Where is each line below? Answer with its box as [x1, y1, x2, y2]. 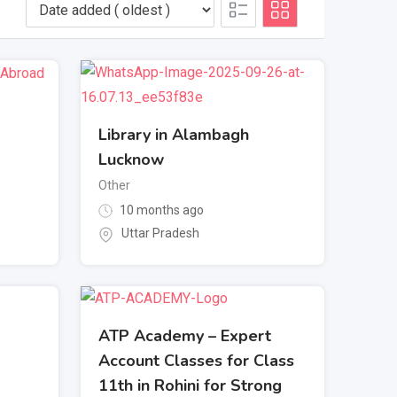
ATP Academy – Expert [98, 325, 271, 347]
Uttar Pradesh [121, 226, 199, 241]
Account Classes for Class [98, 350, 294, 372]
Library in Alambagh [98, 124, 249, 145]
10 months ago [117, 203, 204, 217]
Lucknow [98, 149, 164, 170]
